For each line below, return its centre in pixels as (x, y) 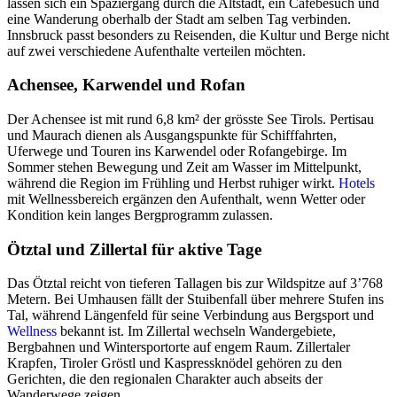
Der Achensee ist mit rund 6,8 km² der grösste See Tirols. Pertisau (191, 119)
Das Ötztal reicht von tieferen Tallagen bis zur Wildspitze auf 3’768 (195, 284)
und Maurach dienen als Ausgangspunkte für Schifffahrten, (172, 135)
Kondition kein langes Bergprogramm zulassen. (140, 214)
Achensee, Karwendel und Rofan (126, 85)
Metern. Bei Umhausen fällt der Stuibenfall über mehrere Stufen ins (195, 300)
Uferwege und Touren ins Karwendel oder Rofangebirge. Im (177, 151)
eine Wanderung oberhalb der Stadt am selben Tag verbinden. (179, 19)
